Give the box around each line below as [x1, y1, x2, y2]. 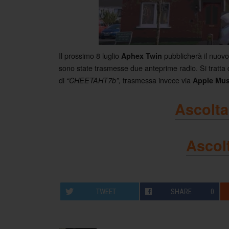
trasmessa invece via [123, 75, 191, 86]
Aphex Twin [121, 51, 162, 61]
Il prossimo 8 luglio [59, 50, 121, 61]
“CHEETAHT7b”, [64, 75, 123, 86]
